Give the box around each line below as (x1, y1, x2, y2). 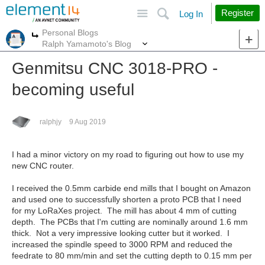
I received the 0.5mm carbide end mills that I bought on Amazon (12, 183, 251, 193)
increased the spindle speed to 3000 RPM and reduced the (12, 240, 232, 249)
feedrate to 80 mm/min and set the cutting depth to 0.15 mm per (12, 251, 252, 260)
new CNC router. (12, 161, 74, 170)
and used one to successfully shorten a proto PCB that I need (12, 195, 241, 204)
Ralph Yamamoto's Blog (42, 38, 131, 49)
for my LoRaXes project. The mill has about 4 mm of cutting (12, 206, 237, 215)
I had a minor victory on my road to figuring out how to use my (12, 150, 244, 159)
